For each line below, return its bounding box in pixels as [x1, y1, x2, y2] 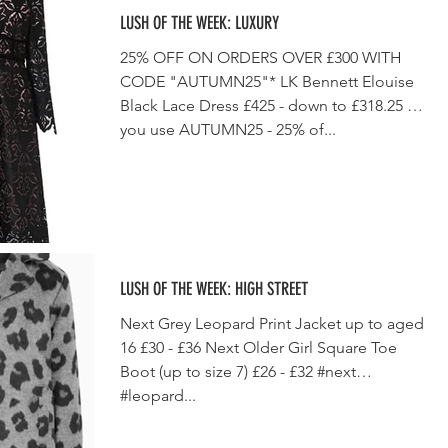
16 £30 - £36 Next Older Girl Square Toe [120, 338, 397, 357]
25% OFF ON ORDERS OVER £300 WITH [120, 47, 402, 67]
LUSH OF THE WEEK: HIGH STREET [120, 278, 308, 300]
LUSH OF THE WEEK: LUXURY [120, 11, 279, 34]
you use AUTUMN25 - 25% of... [120, 119, 336, 139]
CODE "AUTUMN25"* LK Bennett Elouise [120, 71, 414, 91]
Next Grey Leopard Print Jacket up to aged [120, 314, 424, 333]
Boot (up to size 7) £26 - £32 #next [120, 362, 356, 381]
